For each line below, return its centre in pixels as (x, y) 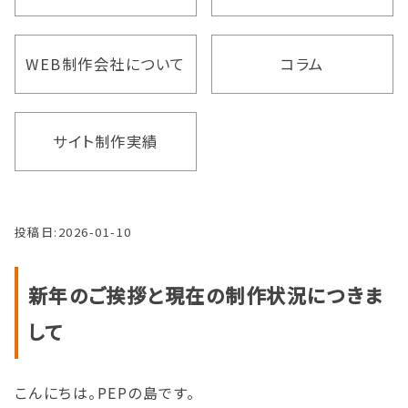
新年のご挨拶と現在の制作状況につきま (205, 295)
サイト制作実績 (106, 141)
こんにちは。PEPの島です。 (105, 392)
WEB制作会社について (106, 63)
